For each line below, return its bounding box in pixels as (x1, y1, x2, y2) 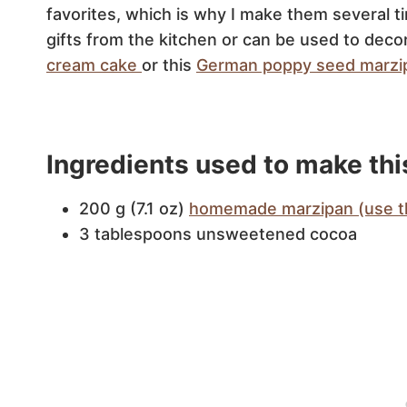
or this (142, 55, 196, 74)
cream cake (46, 55, 142, 74)
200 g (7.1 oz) (79, 199, 189, 218)
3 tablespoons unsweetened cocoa (79, 224, 357, 243)
